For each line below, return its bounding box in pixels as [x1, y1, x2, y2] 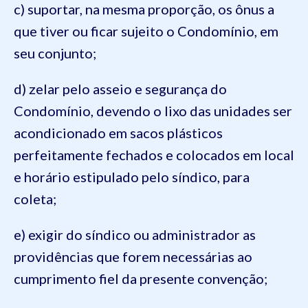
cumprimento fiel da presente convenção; [14, 270, 267, 287]
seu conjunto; [14, 45, 96, 61]
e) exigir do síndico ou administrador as [14, 226, 256, 243]
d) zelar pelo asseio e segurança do [14, 80, 227, 97]
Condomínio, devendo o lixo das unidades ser [14, 102, 292, 119]
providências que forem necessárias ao [14, 248, 252, 265]
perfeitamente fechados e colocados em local [14, 146, 294, 163]
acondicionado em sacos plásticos [14, 124, 223, 141]
